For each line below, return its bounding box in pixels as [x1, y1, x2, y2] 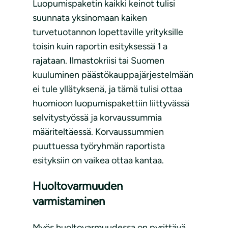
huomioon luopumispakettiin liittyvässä [33, 98, 189, 109]
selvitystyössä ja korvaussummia [33, 112, 162, 124]
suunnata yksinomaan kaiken [33, 12, 147, 24]
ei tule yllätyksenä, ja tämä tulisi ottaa [33, 83, 182, 95]
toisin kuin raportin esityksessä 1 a [33, 41, 167, 52]
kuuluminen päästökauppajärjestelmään [33, 69, 193, 81]
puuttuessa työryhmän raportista [33, 140, 165, 152]
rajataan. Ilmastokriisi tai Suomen [33, 55, 164, 67]
